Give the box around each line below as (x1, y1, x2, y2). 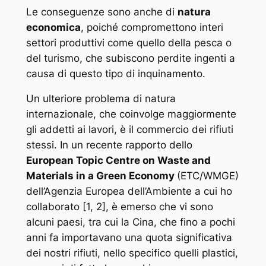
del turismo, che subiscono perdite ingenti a (26, 52, 235, 64)
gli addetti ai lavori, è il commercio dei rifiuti (26, 123, 233, 136)
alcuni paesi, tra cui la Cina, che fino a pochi (26, 216, 235, 229)
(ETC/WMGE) (176, 170, 239, 182)
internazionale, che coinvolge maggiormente (26, 108, 236, 121)
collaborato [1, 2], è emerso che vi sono (26, 201, 213, 213)
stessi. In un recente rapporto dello (26, 139, 192, 151)
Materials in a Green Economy (26, 170, 177, 182)
